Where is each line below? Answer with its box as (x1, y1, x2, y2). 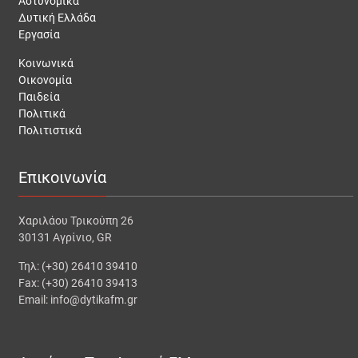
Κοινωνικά (18, 56, 74, 70)
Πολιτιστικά (18, 123, 82, 137)
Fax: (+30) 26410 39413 (18, 276, 138, 289)
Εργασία (18, 27, 61, 41)
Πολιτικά (18, 106, 66, 120)
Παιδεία (18, 89, 61, 103)
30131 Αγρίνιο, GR (18, 230, 113, 244)
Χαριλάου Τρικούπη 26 (18, 213, 134, 227)
